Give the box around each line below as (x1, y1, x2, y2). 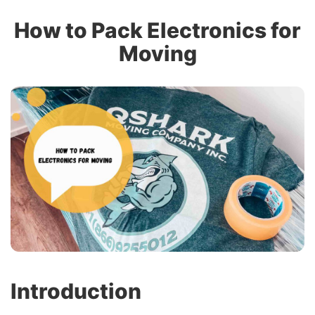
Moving (118, 41, 197, 66)
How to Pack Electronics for (14, 18, 301, 43)
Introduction (11, 278, 141, 304)
